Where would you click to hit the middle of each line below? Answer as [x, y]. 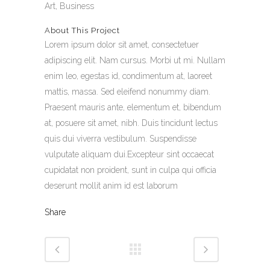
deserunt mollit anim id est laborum [111, 186]
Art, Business [69, 6]
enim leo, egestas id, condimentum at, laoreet [128, 76]
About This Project [82, 30]
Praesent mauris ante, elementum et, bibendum [133, 107]
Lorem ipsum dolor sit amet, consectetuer [122, 45]
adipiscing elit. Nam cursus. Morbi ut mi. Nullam [135, 60]
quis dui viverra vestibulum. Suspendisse [121, 139]
